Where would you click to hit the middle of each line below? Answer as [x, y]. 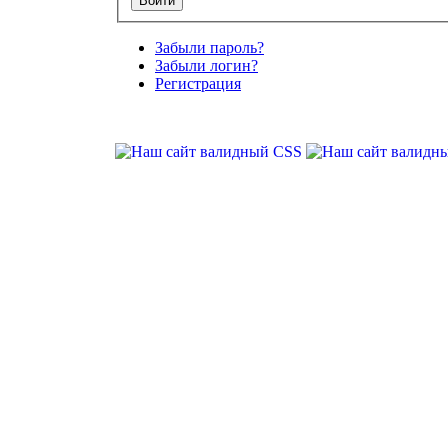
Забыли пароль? [209, 48]
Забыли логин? [206, 66]
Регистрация [198, 84]
